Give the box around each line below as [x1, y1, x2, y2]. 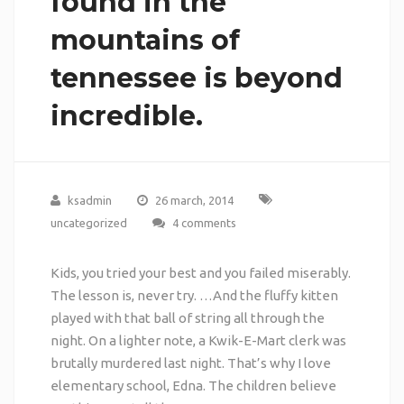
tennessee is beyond [50, 60, 343, 95]
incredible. [50, 98, 203, 133]
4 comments [171, 216, 236, 229]
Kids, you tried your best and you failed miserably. [50, 264, 351, 280]
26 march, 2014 [154, 193, 234, 207]
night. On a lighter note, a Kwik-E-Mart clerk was [50, 332, 346, 348]
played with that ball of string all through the [50, 309, 325, 326]
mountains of [50, 23, 240, 57]
